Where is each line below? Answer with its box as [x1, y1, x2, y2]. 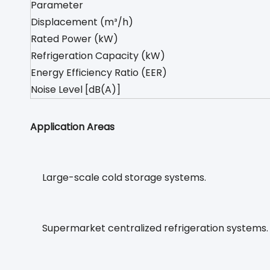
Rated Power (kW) [31, 32, 118, 46]
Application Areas [30, 120, 115, 134]
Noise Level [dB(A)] [31, 83, 121, 96]
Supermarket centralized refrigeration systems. [42, 221, 268, 235]
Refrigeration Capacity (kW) [31, 49, 165, 63]
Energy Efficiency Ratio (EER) [31, 66, 167, 80]
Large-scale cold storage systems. [42, 171, 206, 184]
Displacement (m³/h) [31, 15, 133, 29]
